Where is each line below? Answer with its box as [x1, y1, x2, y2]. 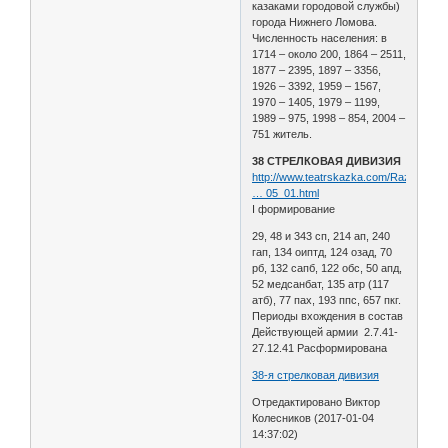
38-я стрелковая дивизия [252, 368, 380, 381]
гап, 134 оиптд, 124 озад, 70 [252, 245, 393, 258]
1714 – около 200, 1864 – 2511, [252, 47, 407, 60]
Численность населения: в [252, 31, 388, 44]
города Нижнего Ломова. [252, 15, 378, 28]
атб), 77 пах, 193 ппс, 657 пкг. [252, 293, 402, 306]
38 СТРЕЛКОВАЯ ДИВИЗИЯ [252, 154, 402, 167]
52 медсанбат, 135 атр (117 [252, 277, 390, 290]
